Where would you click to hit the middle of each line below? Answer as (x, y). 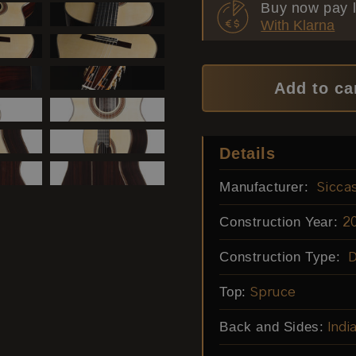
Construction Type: (282, 257)
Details (248, 153)
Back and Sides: (272, 327)
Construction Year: (279, 222)
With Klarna (298, 25)
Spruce (273, 293)
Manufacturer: (266, 187)
